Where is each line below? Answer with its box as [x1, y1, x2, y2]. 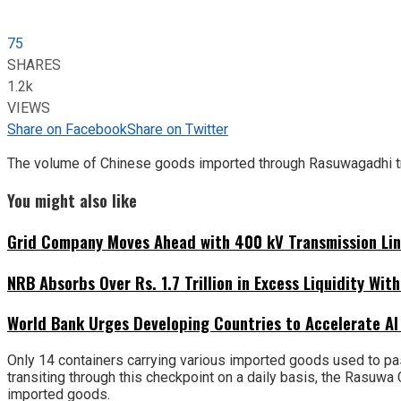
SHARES [7, 54, 61, 76]
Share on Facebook [7, 118, 127, 141]
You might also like [7, 188, 137, 213]
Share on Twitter [127, 118, 228, 141]
